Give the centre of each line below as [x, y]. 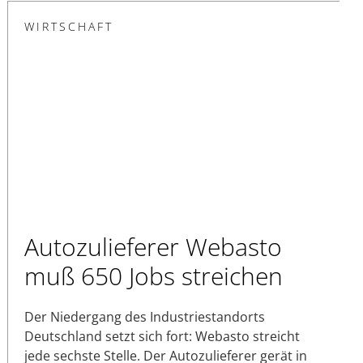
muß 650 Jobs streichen [154, 276]
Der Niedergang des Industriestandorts [145, 317]
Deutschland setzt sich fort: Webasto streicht [162, 337]
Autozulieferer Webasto [153, 247]
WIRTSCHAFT [69, 27]
